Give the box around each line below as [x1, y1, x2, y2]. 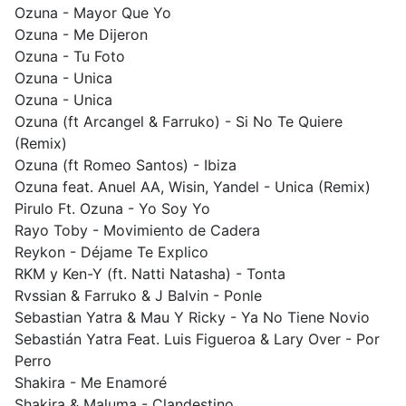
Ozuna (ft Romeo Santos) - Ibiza [14, 156, 237, 174]
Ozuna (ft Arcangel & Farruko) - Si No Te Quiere [14, 112, 343, 130]
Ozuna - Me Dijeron [14, 25, 148, 43]
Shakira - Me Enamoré [14, 373, 167, 391]
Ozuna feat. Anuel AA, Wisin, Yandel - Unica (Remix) [14, 178, 371, 196]
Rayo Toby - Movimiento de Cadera [14, 221, 260, 239]
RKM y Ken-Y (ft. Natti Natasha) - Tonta [14, 265, 285, 283]
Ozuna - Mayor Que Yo [14, 4, 171, 22]
